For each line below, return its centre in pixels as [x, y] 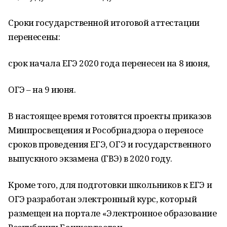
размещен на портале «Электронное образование [112, 213]
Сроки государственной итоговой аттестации [104, 23]
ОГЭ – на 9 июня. [42, 89]
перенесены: [34, 37]
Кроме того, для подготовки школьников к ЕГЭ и [110, 185]
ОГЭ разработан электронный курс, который [103, 199]
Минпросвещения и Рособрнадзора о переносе [106, 130]
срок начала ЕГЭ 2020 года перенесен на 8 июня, [109, 63]
